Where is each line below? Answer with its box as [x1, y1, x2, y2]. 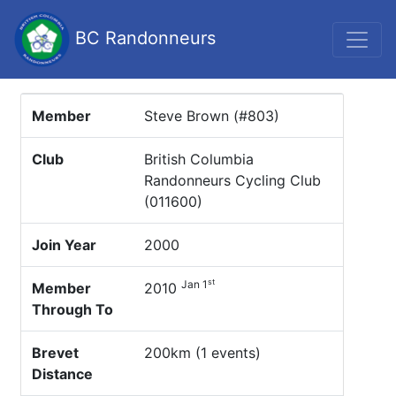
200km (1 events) [144, 344, 261, 362]
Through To [32, 301, 113, 318]
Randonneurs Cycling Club [144, 171, 321, 189]
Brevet [32, 344, 79, 362]
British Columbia [144, 150, 254, 168]
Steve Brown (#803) [144, 107, 279, 125]
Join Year [32, 236, 96, 254]
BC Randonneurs [70, 27, 216, 49]
